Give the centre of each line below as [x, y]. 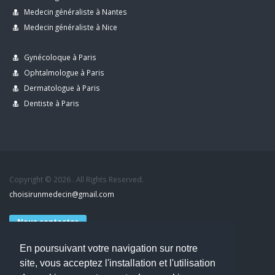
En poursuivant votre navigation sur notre [109, 249]
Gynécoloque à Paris [59, 57]
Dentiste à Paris [51, 103]
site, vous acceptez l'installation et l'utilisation [118, 263]
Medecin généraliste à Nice [70, 27]
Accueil [21, 254]
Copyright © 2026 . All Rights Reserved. [76, 179]
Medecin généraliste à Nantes [75, 12]
